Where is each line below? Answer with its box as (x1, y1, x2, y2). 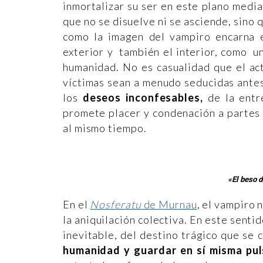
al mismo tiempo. (63, 122, 149, 135)
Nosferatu (90, 197, 141, 211)
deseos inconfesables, (82, 91, 203, 104)
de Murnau (141, 197, 197, 211)
